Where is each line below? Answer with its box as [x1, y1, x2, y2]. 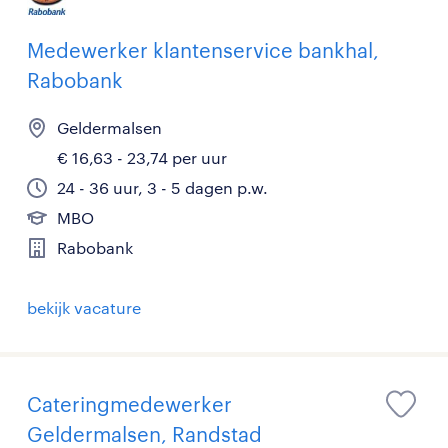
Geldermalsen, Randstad [27, 422, 262, 446]
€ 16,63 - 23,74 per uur [57, 148, 227, 167]
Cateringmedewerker [27, 392, 232, 416]
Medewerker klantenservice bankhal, [27, 38, 379, 62]
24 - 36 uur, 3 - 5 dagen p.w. [57, 178, 268, 197]
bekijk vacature [27, 298, 141, 317]
